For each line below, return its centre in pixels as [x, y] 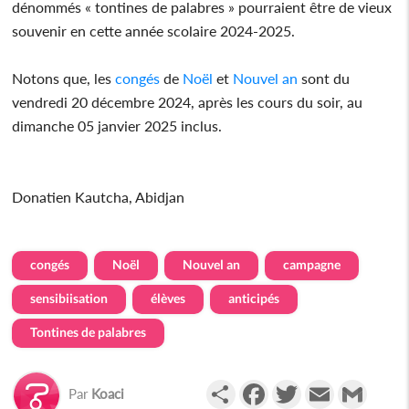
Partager [262, 386]
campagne [312, 264]
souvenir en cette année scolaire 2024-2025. [154, 30]
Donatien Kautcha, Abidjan [100, 196]
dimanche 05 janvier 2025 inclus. [117, 125]
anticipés [254, 298]
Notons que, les [64, 78]
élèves [168, 298]
